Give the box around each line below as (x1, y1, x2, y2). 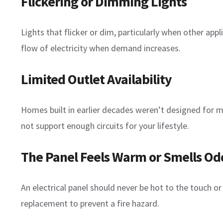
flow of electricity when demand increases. (21, 42, 181, 54)
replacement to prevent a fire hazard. (21, 198, 159, 210)
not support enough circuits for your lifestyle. (21, 120, 189, 132)
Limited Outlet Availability (21, 70, 172, 89)
